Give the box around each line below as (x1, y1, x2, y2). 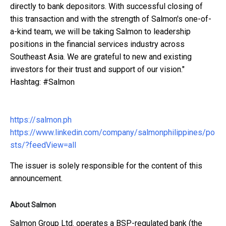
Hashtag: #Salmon (10, 77, 75, 87)
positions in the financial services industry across (10, 39, 185, 49)
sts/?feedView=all (10, 140, 76, 150)
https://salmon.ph (10, 115, 72, 125)
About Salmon (10, 200, 56, 209)
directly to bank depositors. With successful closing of (10, 1, 203, 11)
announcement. (10, 173, 63, 183)
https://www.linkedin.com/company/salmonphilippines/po (10, 127, 215, 137)
